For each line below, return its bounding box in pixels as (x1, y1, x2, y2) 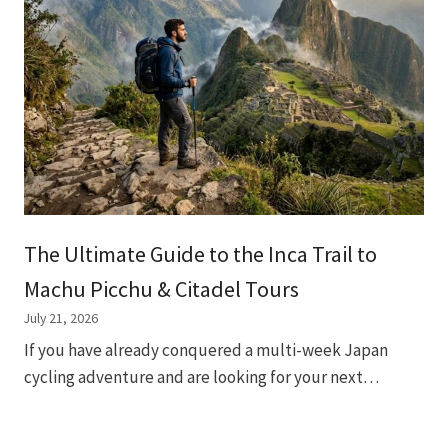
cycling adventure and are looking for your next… (24, 366, 379, 389)
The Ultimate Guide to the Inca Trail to (24, 239, 377, 268)
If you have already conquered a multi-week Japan (24, 339, 388, 362)
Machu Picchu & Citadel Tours (24, 274, 299, 303)
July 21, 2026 (24, 308, 98, 327)
